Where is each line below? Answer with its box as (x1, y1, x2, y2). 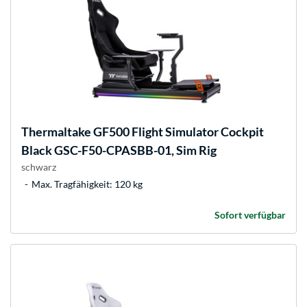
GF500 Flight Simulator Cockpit (91, 124, 264, 140)
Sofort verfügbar (214, 209, 286, 221)
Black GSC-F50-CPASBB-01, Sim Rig (21, 143, 217, 158)
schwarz (21, 161, 56, 173)
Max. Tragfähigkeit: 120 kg (32, 178, 143, 191)
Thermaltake (21, 124, 91, 140)
